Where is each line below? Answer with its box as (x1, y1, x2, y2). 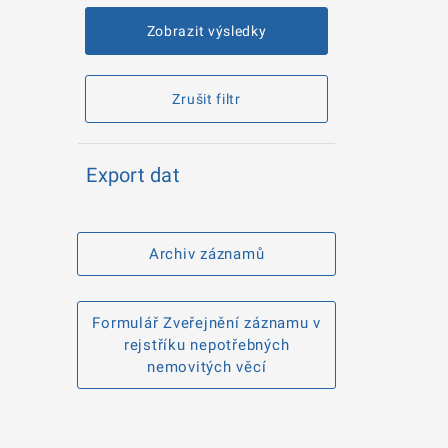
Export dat (86, 163, 180, 188)
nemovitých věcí (147, 358, 267, 377)
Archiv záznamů (148, 245, 265, 264)
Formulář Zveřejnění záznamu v (92, 314, 321, 333)
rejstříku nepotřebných (123, 336, 290, 355)
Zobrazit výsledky (146, 23, 267, 40)
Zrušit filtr (172, 91, 241, 108)
